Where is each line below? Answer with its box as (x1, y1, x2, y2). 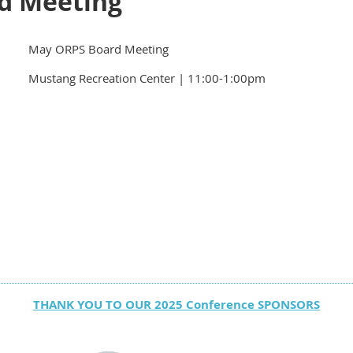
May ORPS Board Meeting (28, 41, 169, 57)
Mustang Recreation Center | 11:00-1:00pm (28, 70, 266, 86)
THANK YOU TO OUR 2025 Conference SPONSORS (33, 296, 320, 313)
